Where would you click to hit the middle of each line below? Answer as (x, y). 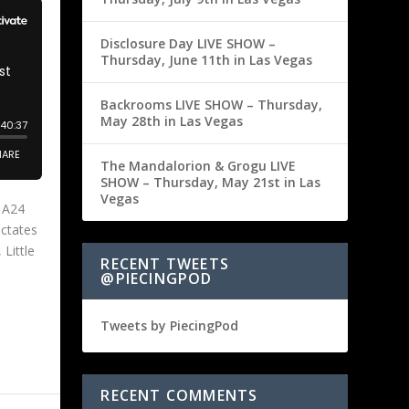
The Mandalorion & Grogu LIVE (199, 165)
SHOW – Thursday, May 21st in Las (211, 182)
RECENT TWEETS (165, 263)
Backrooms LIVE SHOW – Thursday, (212, 104)
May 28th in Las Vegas (172, 121)
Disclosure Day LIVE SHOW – (189, 43)
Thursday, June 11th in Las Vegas (207, 59)
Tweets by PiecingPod (170, 325)
